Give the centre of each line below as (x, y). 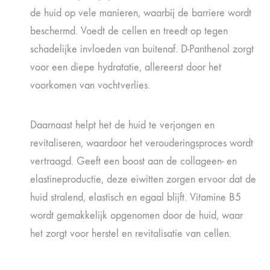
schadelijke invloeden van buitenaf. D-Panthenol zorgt (142, 49)
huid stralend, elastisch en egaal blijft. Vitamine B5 (136, 197)
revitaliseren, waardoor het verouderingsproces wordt (142, 143)
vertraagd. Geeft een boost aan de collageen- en (133, 161)
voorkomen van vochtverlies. (90, 85)
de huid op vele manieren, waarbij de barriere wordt (141, 13)
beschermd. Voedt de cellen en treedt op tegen (129, 31)
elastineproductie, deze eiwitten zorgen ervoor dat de (143, 179)
